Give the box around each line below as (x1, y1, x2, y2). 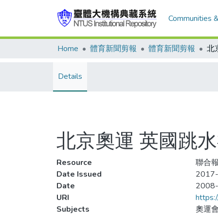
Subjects (56, 204, 90, 215)
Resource (56, 157, 92, 168)
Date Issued (56, 169, 102, 180)
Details (58, 71, 82, 82)
